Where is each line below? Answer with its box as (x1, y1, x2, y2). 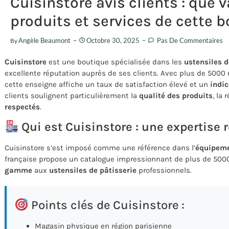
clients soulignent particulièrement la (5, 90, 139, 100)
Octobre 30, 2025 (86, 36, 140, 44)
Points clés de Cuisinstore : (28, 198, 185, 213)
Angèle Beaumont (18, 36, 71, 44)
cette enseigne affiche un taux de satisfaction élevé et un (5, 79, 210, 89)
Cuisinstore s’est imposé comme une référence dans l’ (5, 143, 195, 153)
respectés (5, 102, 40, 111)
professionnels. (136, 166, 192, 175)
